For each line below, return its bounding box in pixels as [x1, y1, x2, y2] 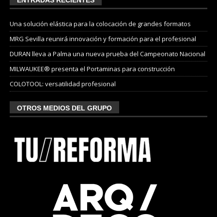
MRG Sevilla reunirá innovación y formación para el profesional [10, 34, 196, 44]
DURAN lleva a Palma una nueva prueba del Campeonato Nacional [10, 49, 205, 59]
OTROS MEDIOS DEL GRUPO [17, 104, 112, 112]
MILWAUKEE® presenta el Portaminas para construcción [10, 64, 175, 74]
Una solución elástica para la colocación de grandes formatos [10, 19, 191, 29]
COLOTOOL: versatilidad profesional [10, 79, 116, 89]
